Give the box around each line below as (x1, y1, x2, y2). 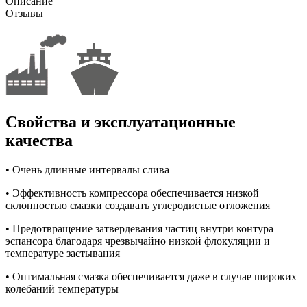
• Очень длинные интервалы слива (5, 163, 169, 175)
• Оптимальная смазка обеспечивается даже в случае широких (5, 270, 297, 282)
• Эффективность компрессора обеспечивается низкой (5, 186, 259, 199)
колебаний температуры (5, 282, 119, 295)
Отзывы (5, 8, 43, 20)
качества (5, 131, 73, 149)
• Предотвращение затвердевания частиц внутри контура (5, 222, 273, 234)
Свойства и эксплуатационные (5, 112, 236, 131)
